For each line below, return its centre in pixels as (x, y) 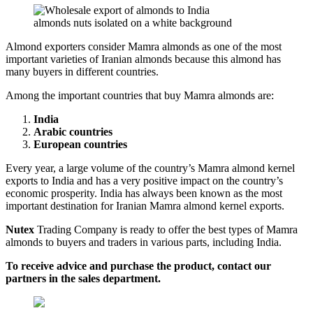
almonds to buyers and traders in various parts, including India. (144, 242)
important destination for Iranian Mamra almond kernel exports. (145, 205)
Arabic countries (73, 131)
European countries (80, 144)
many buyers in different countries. (82, 71)
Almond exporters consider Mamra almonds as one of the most (144, 46)
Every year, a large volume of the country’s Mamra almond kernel (150, 168)
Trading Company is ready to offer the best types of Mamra (166, 229)
